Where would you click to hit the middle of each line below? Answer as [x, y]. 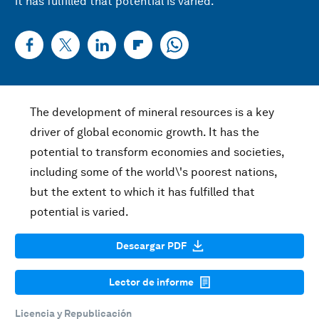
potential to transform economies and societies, [157, 152]
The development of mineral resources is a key [152, 112]
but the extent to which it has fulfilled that [142, 192]
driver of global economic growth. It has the [145, 132]
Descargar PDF [151, 246]
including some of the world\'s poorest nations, [153, 172]
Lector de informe [151, 282]
